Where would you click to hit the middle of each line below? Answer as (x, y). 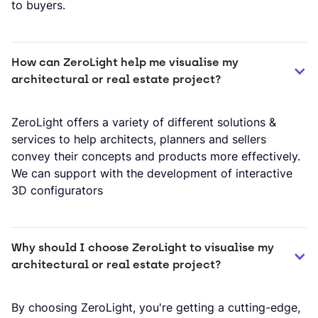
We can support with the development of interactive (152, 173)
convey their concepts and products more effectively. (156, 156)
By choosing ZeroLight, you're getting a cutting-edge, (156, 307)
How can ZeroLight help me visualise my (125, 62)
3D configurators (57, 190)
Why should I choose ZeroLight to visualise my (143, 247)
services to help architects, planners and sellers (139, 139)
